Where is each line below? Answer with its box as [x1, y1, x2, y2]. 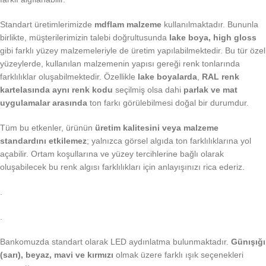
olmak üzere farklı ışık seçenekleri [113, 250, 243, 260]
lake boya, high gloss [169, 33, 256, 43]
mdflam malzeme [94, 20, 161, 30]
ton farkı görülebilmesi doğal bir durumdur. [87, 98, 249, 108]
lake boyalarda [138, 72, 197, 82]
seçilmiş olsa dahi [113, 85, 183, 95]
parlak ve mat [183, 85, 237, 95]
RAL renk [202, 72, 239, 82]
